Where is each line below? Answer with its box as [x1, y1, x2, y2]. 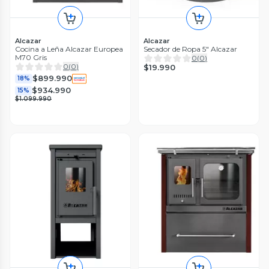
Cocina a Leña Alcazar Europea [15, 44, 94, 53]
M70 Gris [15, 52, 47, 62]
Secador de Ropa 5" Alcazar [144, 44, 237, 53]
